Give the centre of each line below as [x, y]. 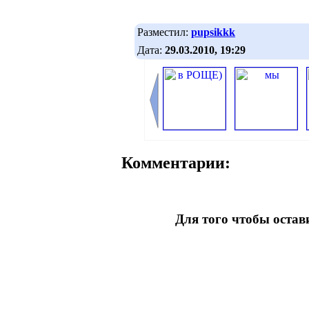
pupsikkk [213, 32]
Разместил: [164, 32]
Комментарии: [176, 163]
